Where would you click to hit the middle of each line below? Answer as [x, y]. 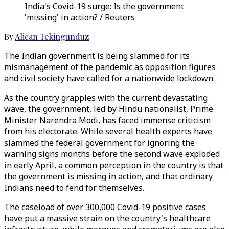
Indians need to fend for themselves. [75, 188]
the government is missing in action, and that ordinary [108, 176]
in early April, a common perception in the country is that [114, 165]
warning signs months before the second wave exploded [112, 154]
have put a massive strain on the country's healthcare [107, 218]
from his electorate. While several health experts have [108, 131]
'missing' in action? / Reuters [80, 17]
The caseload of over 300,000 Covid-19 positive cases [105, 207]
